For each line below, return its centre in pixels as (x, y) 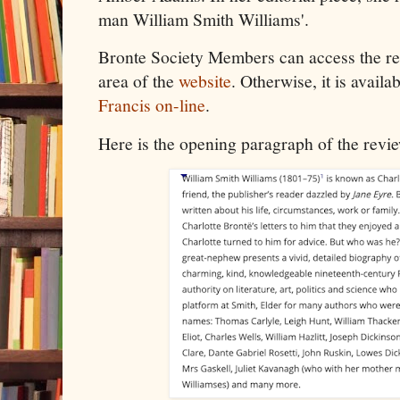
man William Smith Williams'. (204, 19)
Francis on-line (152, 105)
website (205, 81)
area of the (138, 81)
